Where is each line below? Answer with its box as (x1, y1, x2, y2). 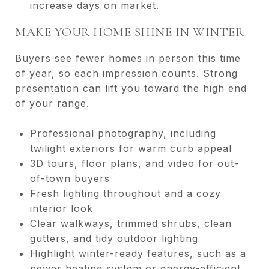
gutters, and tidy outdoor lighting (29, 232, 198, 244)
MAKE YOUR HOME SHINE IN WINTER (15, 24, 244, 40)
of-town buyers (29, 172, 110, 184)
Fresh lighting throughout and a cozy (29, 187, 221, 199)
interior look (29, 202, 93, 214)
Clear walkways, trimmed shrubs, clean (29, 217, 232, 229)
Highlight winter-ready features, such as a (29, 247, 246, 259)
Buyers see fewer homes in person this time (15, 52, 241, 64)
